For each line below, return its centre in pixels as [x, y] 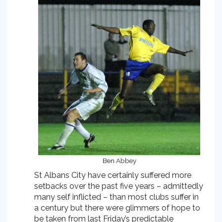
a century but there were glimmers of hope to [117, 208]
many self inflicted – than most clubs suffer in [116, 197]
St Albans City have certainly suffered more [113, 175]
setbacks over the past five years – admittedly [119, 186]
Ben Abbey [119, 161]
